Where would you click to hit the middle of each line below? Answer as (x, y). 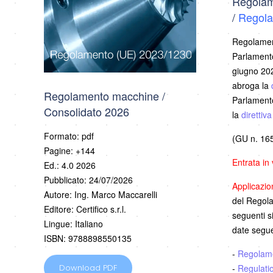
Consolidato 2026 (87, 112)
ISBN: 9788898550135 (88, 239)
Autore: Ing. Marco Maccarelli (101, 195)
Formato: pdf (69, 136)
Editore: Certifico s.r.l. (86, 209)
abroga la (251, 85)
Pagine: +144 (69, 151)
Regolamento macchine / (105, 96)
